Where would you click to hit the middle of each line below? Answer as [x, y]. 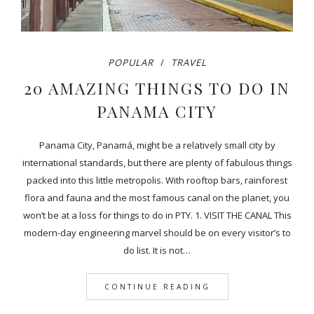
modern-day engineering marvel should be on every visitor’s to [157, 233]
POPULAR [130, 63]
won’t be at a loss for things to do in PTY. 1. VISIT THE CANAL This [157, 216]
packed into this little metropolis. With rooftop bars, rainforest [157, 180]
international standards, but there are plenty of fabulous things [157, 163]
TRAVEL [189, 63]
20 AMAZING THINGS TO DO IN [157, 88]
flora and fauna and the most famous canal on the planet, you [157, 198]
